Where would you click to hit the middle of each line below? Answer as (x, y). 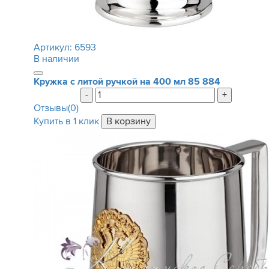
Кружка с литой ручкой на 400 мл (109, 82)
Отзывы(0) (56, 108)
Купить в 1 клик (66, 121)
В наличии (56, 59)
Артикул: (54, 47)
